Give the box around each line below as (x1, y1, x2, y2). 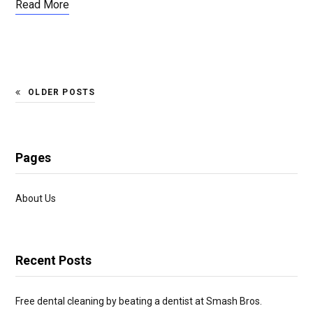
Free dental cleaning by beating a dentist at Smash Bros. (15, 296, 262, 307)
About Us (15, 193, 56, 204)
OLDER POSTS (28, 87, 96, 97)
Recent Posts (15, 253, 92, 268)
